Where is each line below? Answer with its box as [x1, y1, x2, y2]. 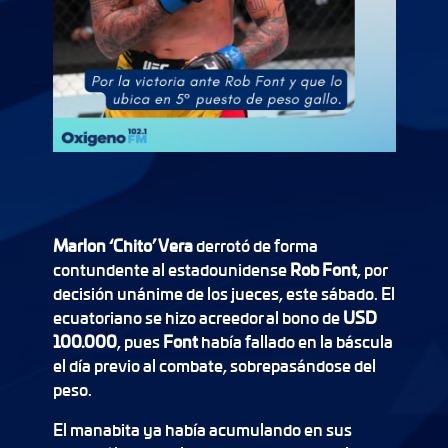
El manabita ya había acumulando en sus [52, 418, 352, 441]
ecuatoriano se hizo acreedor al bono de [52, 306, 343, 329]
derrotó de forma [192, 234, 318, 257]
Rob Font [289, 258, 357, 281]
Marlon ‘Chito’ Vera [52, 234, 193, 257]
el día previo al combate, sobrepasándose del [52, 354, 376, 377]
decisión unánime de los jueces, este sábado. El [52, 282, 395, 305]
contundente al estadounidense [52, 258, 290, 281]
